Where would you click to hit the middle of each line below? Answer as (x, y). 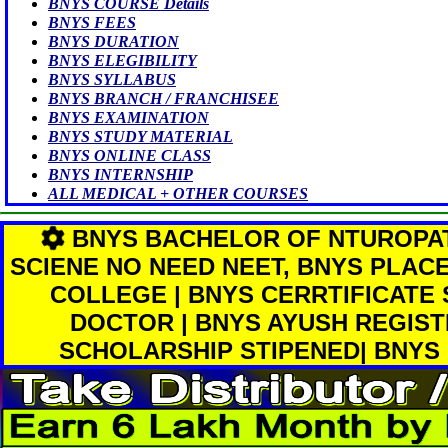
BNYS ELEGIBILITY (122, 60)
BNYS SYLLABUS (112, 79)
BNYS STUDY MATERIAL (140, 136)
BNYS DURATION (113, 41)
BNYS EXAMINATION (128, 117)
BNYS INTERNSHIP (120, 174)
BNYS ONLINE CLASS (129, 155)
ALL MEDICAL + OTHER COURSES (178, 193)
